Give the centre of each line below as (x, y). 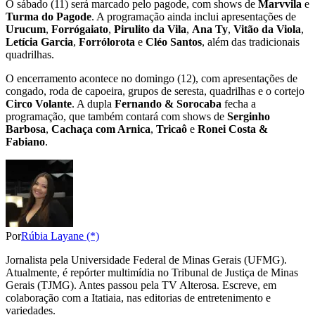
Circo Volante (39, 104)
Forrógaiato (80, 30)
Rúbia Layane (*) (60, 236)
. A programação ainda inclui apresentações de (194, 17)
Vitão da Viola (267, 30)
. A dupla (93, 104)
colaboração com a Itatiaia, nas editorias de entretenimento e (138, 298)
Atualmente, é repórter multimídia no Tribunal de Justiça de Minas (152, 273)
